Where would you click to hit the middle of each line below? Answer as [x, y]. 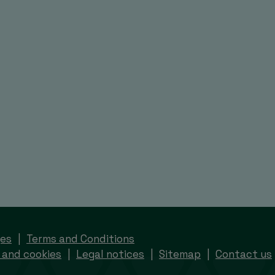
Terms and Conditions [80, 238]
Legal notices [110, 254]
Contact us [244, 254]
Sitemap [180, 254]
